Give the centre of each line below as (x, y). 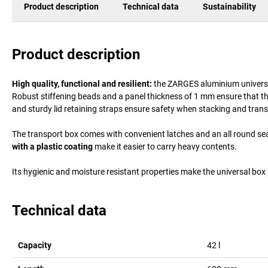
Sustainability (229, 7)
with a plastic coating (52, 146)
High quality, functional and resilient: (82, 83)
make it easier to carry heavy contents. (165, 146)
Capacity (35, 245)
